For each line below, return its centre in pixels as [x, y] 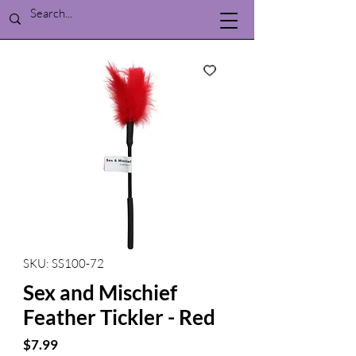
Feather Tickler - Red [119, 317]
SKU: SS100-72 [64, 263]
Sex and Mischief [100, 292]
